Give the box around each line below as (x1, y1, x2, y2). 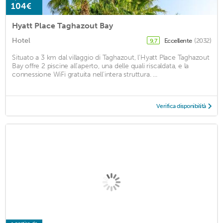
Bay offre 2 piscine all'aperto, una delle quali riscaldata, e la (12, 62, 189, 71)
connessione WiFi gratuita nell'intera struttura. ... (12, 70, 157, 79)
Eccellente (164, 37, 193, 45)
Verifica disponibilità (156, 103, 206, 110)
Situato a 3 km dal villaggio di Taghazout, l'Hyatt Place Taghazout (12, 53, 210, 62)
